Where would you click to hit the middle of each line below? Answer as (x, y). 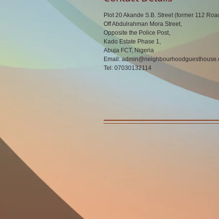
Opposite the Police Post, (137, 33)
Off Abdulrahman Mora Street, (143, 24)
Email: (113, 59)
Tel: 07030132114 (128, 68)
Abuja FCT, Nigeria (129, 50)
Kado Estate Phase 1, (132, 42)
